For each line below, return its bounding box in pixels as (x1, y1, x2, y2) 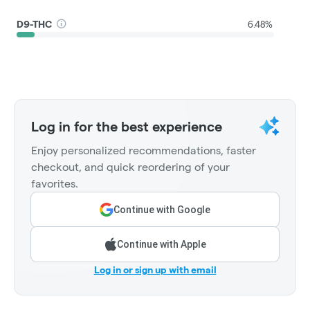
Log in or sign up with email (93, 264, 217, 276)
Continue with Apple (116, 239, 206, 250)
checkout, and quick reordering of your (31, 161, 230, 174)
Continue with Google (113, 204, 210, 216)
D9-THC (17, 18, 53, 30)
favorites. (31, 178, 78, 190)
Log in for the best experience (31, 119, 222, 135)
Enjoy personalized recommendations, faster (31, 145, 256, 157)
